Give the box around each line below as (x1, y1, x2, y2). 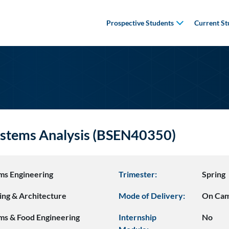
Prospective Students (106, 18, 174, 27)
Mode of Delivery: (118, 191, 185, 200)
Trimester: (118, 169, 157, 179)
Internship (118, 212, 156, 222)
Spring (202, 169, 226, 179)
